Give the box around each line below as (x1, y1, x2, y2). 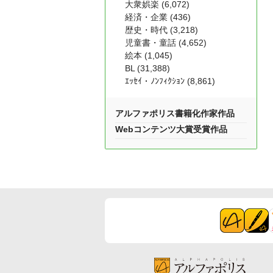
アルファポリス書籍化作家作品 (115, 108, 235, 118)
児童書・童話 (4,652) (125, 38, 207, 48)
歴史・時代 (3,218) (125, 25, 198, 35)
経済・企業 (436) (125, 12, 191, 22)
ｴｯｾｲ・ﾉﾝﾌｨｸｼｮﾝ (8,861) (125, 76, 215, 86)
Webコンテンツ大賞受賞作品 (115, 124, 227, 134)
